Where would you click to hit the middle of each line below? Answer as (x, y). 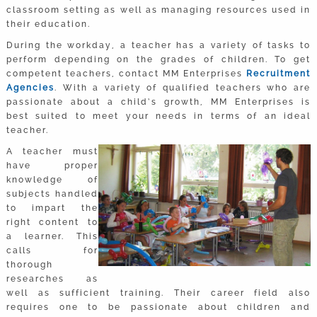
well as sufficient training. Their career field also (158, 293)
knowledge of (52, 179)
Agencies (30, 87)
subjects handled (52, 194)
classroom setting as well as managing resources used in (158, 10)
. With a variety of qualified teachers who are (183, 87)
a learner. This (52, 236)
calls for (52, 250)
